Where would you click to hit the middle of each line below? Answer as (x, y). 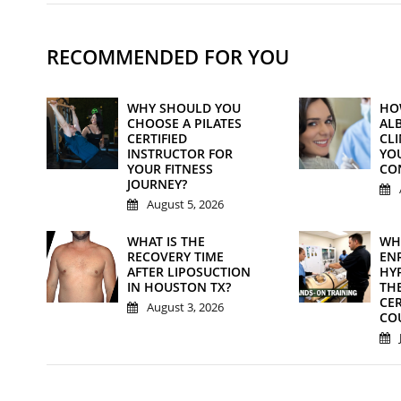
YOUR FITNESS (170, 169)
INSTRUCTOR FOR (180, 154)
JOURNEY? (157, 184)
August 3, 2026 (184, 307)
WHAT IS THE (166, 242)
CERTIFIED (157, 139)
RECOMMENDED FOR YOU (168, 57)
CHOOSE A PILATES (184, 124)
